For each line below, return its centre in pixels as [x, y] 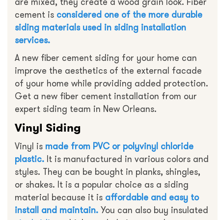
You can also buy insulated [153, 210]
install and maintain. [56, 210]
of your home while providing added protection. [111, 84]
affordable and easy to [152, 198]
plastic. [29, 159]
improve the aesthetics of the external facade [108, 71]
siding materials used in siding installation [100, 28]
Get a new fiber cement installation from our [106, 96]
